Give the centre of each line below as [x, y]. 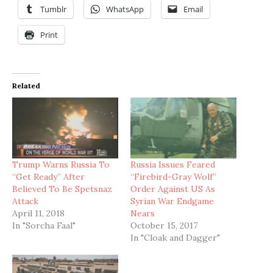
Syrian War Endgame [172, 201]
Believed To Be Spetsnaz [62, 189]
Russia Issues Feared [173, 164]
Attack [25, 201]
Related [26, 86]
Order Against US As [173, 189]
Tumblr [53, 9]
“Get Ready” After [48, 176]
